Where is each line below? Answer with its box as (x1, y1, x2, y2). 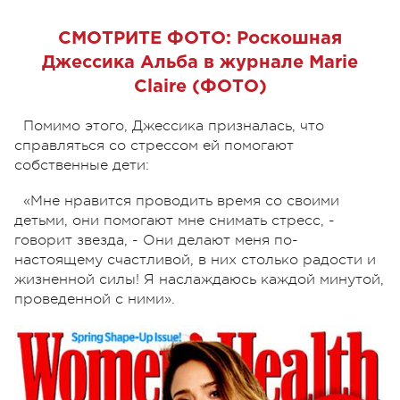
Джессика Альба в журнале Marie (42, 54, 358, 71)
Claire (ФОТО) (133, 78, 267, 95)
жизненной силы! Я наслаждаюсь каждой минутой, (14, 271, 384, 287)
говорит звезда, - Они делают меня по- (14, 231, 298, 248)
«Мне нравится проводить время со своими (23, 192, 339, 209)
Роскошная (237, 29, 342, 46)
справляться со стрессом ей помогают (14, 137, 294, 154)
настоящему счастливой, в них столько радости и (14, 251, 376, 268)
